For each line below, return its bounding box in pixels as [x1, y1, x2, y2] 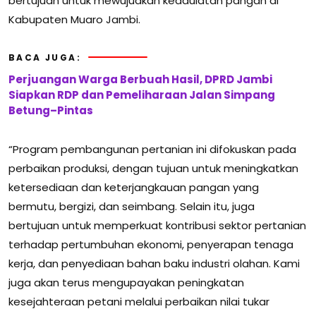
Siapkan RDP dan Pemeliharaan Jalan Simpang [8, 87, 275, 102]
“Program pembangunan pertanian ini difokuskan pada [8, 141, 296, 157]
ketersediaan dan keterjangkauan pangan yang [8, 179, 259, 195]
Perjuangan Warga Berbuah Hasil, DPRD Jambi [8, 71, 272, 87]
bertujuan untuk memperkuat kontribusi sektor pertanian [8, 217, 306, 233]
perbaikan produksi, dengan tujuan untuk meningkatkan [8, 160, 298, 176]
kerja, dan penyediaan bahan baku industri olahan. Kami [8, 255, 300, 271]
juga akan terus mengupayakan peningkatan [8, 274, 244, 290]
